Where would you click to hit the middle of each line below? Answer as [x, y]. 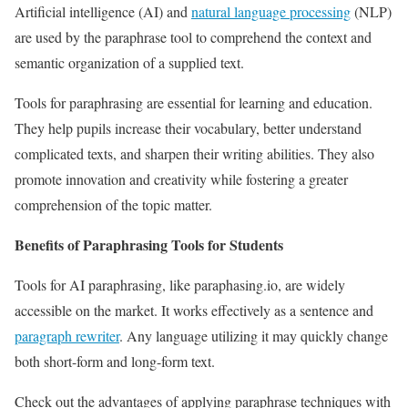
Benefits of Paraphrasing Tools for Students [149, 244]
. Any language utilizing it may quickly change [254, 335]
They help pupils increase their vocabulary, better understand [188, 127]
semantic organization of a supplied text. [129, 62]
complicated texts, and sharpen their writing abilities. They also [194, 153]
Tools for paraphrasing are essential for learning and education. [194, 102]
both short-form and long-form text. [115, 361]
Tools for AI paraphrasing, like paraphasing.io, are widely [180, 284]
